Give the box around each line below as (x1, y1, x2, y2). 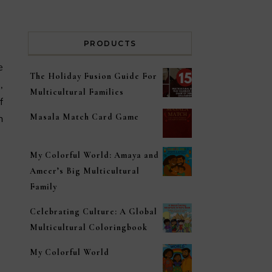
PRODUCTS (83, 39, 137, 48)
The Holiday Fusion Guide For (30, 71, 157, 81)
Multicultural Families (30, 87, 124, 97)
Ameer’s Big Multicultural (30, 166, 140, 176)
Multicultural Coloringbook (30, 222, 148, 233)
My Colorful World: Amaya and (30, 150, 159, 160)
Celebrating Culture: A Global (30, 206, 157, 217)
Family (30, 182, 57, 192)
